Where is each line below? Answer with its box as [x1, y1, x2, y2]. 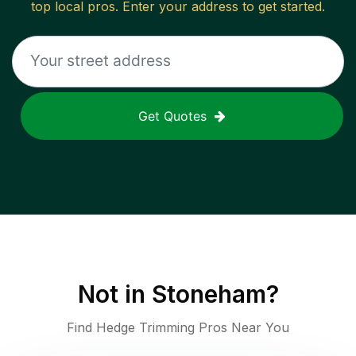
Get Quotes [138, 108, 207, 125]
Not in [77, 280, 152, 309]
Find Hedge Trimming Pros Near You [67, 319, 289, 336]
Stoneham [151, 280, 266, 309]
